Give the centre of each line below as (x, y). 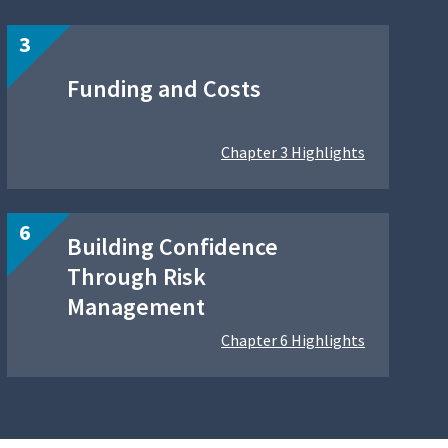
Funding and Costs (164, 89)
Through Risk (136, 277)
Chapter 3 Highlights (293, 152)
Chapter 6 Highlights (293, 340)
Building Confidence (172, 247)
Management (136, 307)
